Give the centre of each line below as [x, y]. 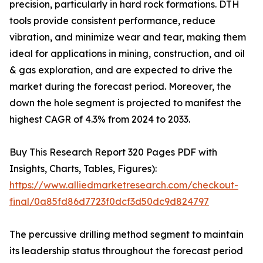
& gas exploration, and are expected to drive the [121, 70]
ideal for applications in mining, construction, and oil [127, 54]
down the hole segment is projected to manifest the [125, 103]
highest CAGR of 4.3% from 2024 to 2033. [100, 119]
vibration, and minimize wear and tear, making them [128, 37]
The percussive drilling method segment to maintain [127, 235]
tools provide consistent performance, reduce [112, 21]
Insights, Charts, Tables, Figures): [83, 169]
